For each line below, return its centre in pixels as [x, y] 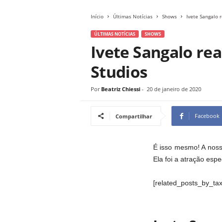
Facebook [207, 116]
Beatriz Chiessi [121, 89]
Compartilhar [134, 116]
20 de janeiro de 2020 [174, 89]
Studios [119, 72]
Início [97, 16]
